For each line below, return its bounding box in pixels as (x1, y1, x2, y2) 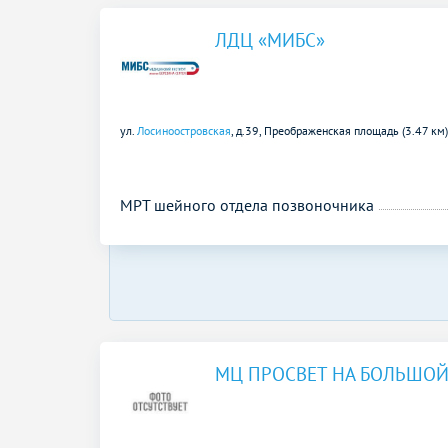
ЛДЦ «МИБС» (215, 27, 325, 52)
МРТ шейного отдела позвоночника (120, 194, 374, 215)
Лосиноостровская (137, 122, 231, 138)
